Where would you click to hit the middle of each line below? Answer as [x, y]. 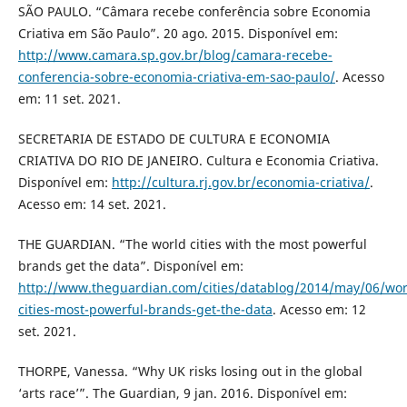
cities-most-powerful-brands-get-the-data [145, 309]
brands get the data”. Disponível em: [130, 265]
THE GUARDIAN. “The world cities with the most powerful [192, 243]
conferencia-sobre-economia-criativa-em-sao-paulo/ [176, 76]
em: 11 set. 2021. [69, 98]
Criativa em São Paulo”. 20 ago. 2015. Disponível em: [178, 33]
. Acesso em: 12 [319, 309]
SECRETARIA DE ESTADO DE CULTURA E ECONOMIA [174, 138]
